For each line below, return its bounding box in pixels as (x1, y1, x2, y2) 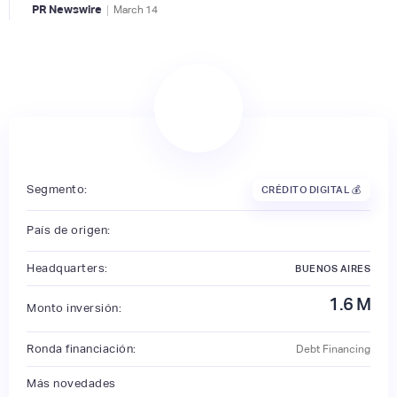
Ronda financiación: (27, 341, 136, 355)
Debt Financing (296, 342, 370, 355)
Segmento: (27, 183, 88, 197)
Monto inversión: (27, 301, 121, 315)
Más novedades (27, 376, 116, 390)
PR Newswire (32, 3, 102, 17)
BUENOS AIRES (295, 262, 370, 274)
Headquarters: (27, 261, 108, 275)
